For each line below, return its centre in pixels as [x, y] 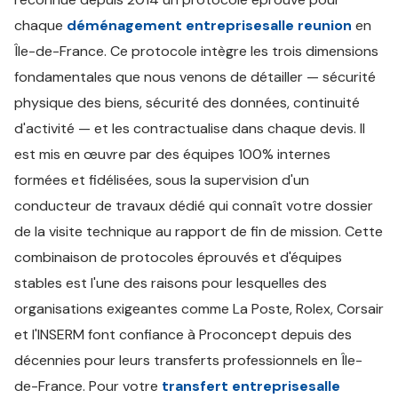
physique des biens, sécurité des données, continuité [187, 103]
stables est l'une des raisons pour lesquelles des [171, 283]
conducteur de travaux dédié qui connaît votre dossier [194, 206]
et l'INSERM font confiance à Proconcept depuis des [183, 334]
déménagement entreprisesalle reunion [209, 25]
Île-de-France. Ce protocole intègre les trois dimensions [196, 51]
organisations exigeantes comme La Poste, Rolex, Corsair [199, 309]
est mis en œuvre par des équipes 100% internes [172, 154]
